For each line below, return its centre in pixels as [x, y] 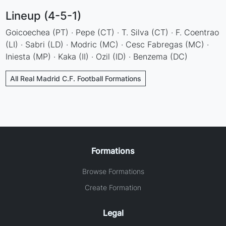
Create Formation [113, 187]
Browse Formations [113, 171]
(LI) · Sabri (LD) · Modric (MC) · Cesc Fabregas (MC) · [107, 44]
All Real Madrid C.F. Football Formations [76, 78]
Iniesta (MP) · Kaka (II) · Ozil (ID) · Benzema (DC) [97, 56]
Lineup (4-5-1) [44, 15]
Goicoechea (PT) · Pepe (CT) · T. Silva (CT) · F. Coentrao [112, 32]
